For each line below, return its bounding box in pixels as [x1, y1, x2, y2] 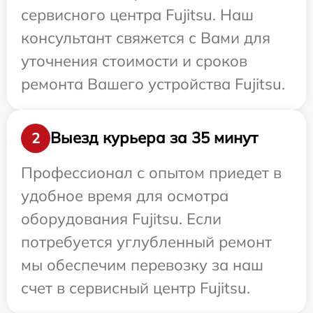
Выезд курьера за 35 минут [50, 128, 258, 148]
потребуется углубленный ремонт [21, 231, 272, 252]
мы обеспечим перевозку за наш [21, 254, 263, 275]
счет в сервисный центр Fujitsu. [21, 277, 250, 298]
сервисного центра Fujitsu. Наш [21, 4, 254, 24]
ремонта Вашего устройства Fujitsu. [21, 73, 285, 94]
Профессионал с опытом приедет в [21, 162, 282, 182]
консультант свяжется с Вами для [21, 27, 270, 48]
